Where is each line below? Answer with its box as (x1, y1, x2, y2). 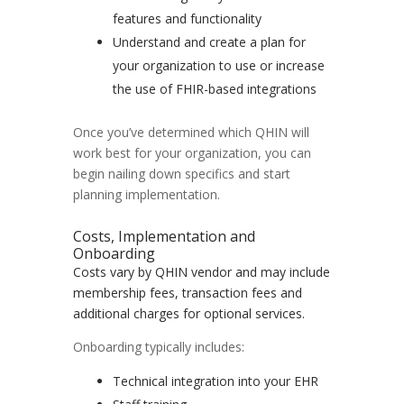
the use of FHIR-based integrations (112, 80, 317, 98)
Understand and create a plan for (112, 33, 306, 51)
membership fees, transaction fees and (72, 284, 302, 302)
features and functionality (112, 10, 262, 28)
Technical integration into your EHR (112, 372, 318, 390)
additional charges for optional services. (72, 305, 305, 323)
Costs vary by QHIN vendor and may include (72, 263, 330, 281)
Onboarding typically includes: (72, 338, 244, 356)
